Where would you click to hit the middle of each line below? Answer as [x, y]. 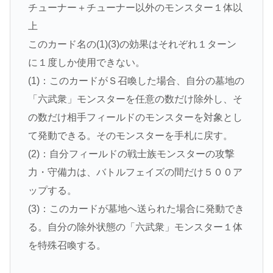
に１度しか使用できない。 [86, 63]
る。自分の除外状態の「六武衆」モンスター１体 [135, 227]
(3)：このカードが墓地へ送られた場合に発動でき [136, 209]
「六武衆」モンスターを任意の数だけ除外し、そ [135, 99]
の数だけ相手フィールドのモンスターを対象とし [135, 118]
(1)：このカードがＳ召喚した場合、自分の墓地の [136, 81]
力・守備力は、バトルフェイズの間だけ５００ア [135, 172]
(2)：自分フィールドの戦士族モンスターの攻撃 [131, 154]
